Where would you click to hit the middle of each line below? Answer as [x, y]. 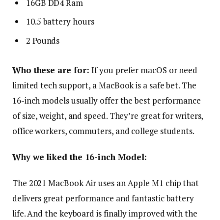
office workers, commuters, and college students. [103, 131]
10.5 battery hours [60, 22]
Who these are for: [52, 70]
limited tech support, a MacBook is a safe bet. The [104, 85]
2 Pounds [43, 40]
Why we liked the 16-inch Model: [80, 157]
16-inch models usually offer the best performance [107, 101]
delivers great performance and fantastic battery [103, 198]
